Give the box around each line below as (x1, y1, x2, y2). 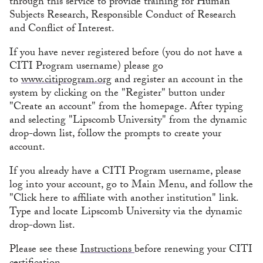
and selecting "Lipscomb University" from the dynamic (9, 112, 247, 131)
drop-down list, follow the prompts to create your (9, 126, 221, 144)
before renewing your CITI (134, 241, 252, 260)
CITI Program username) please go (9, 58, 163, 77)
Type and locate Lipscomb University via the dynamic (9, 204, 242, 222)
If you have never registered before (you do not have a (9, 45, 242, 63)
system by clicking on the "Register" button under (9, 85, 225, 104)
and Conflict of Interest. (9, 21, 117, 39)
